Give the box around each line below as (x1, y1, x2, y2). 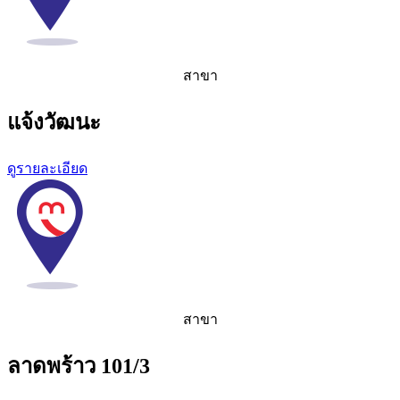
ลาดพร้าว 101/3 (7, 354, 150, 378)
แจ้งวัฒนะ (7, 111, 101, 135)
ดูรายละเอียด (7, 161, 87, 177)
